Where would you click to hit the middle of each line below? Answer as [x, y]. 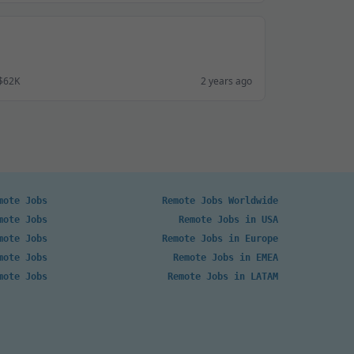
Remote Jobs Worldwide [220, 201]
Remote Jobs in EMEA [226, 258]
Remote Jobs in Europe [220, 239]
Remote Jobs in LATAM [223, 277]
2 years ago [226, 81]
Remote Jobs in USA [228, 220]
